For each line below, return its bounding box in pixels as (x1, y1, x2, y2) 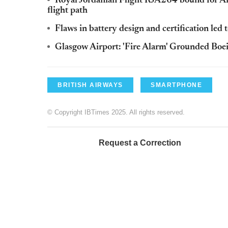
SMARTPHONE (151, 81, 202, 89)
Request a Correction (99, 138, 181, 147)
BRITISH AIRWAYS (58, 81, 123, 89)
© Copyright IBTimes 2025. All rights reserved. (47, 108, 185, 116)
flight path (47, 6, 88, 15)
